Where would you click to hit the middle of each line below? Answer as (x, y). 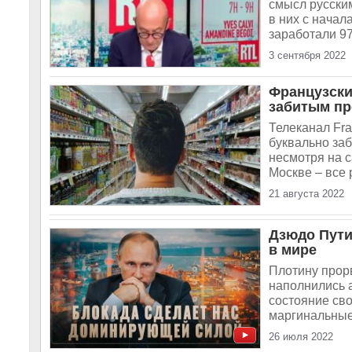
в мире (293, 250)
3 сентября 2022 (307, 55)
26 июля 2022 (301, 337)
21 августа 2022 (306, 194)
